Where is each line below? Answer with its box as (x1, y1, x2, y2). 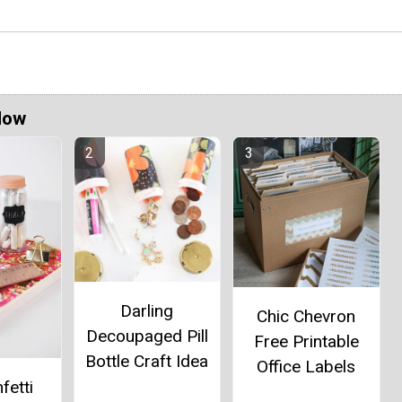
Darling (120, 301, 174, 322)
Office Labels (257, 355, 356, 377)
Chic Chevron (257, 305, 356, 327)
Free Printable (253, 330, 359, 352)
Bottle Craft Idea (85, 351, 209, 372)
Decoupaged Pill (85, 326, 208, 347)
